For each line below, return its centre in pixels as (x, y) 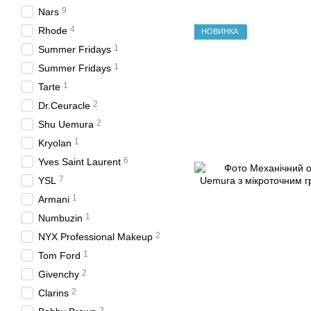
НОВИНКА (220, 32)
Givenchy (59, 274)
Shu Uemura (66, 124)
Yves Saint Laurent (79, 162)
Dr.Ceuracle (64, 106)
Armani (54, 199)
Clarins (53, 293)
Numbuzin (60, 218)
